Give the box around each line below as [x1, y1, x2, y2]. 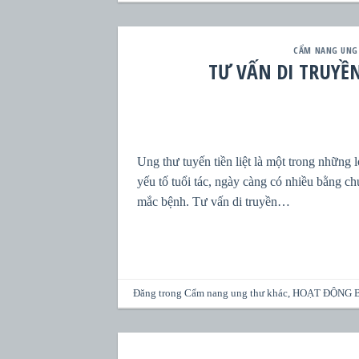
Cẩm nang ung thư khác [184, 287, 288, 299]
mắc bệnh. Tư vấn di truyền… [137, 195, 290, 209]
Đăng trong [133, 287, 185, 299]
